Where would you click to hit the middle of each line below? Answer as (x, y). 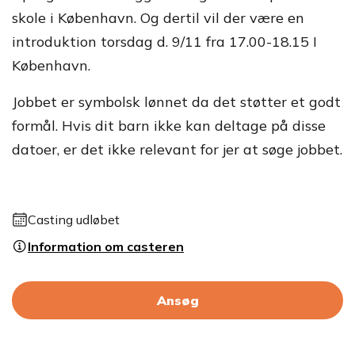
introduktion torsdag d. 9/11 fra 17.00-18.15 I (164, 42)
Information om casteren (106, 246)
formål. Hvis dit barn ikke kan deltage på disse (169, 126)
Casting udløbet (74, 219)
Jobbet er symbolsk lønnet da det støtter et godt (176, 102)
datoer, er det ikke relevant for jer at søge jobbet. (177, 149)
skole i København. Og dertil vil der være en (158, 18)
